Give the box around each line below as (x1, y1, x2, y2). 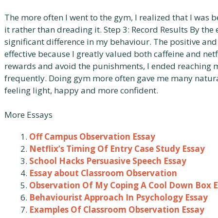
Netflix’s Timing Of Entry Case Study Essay (29, 143, 205, 154)
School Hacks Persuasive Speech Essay (29, 155, 186, 166)
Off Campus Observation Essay (29, 131, 155, 142)
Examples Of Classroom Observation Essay (29, 204, 204, 215)
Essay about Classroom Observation (29, 167, 177, 179)
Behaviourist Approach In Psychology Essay (29, 192, 208, 203)
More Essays (4, 109, 53, 120)
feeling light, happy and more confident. (4, 84, 158, 96)
